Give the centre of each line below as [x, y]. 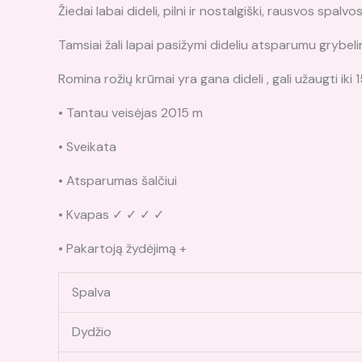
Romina [80, 79]
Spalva [91, 292]
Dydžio [92, 332]
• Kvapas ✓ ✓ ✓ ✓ [111, 215]
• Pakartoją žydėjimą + [122, 248]
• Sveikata [87, 147]
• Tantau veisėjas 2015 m [130, 113]
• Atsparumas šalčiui [118, 181]
